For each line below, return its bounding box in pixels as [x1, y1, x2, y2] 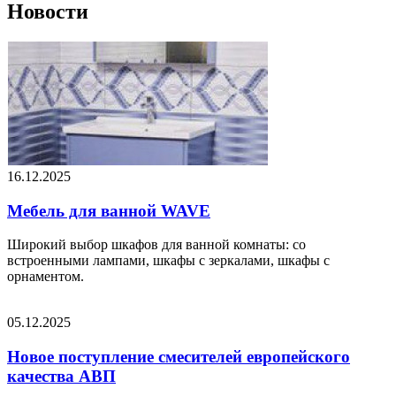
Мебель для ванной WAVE [7, 201, 210, 220]
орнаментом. [7, 269, 84, 285]
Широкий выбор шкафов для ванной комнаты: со [7, 237, 306, 253]
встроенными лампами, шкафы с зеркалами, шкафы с [7, 253, 330, 269]
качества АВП [7, 366, 116, 385]
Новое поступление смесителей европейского [7, 346, 350, 366]
